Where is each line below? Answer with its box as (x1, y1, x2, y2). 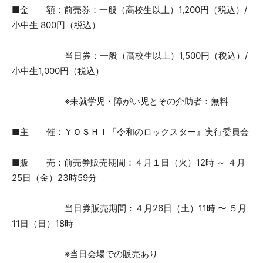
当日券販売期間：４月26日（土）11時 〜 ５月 (12, 202, 247, 214)
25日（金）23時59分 (12, 171, 97, 183)
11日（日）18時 (12, 217, 73, 229)
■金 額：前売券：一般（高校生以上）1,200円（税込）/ (12, 4, 247, 15)
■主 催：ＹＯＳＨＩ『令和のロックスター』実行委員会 (12, 126, 249, 137)
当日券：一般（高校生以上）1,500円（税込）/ (12, 49, 248, 61)
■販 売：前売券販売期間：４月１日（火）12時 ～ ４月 (12, 156, 245, 168)
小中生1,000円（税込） (12, 65, 104, 76)
